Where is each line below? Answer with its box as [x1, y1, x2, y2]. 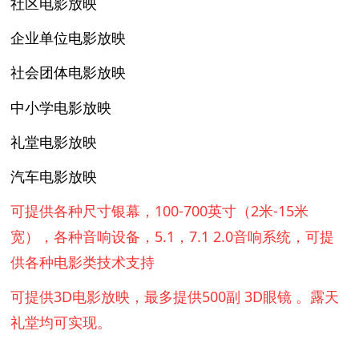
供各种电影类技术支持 [10, 252, 155, 272]
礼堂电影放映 [10, 131, 102, 151]
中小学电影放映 [10, 97, 112, 117]
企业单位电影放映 [10, 28, 127, 48]
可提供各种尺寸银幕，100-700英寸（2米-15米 [10, 201, 309, 221]
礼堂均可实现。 [10, 313, 112, 333]
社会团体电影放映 [10, 63, 127, 83]
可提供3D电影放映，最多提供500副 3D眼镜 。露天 [10, 287, 340, 307]
